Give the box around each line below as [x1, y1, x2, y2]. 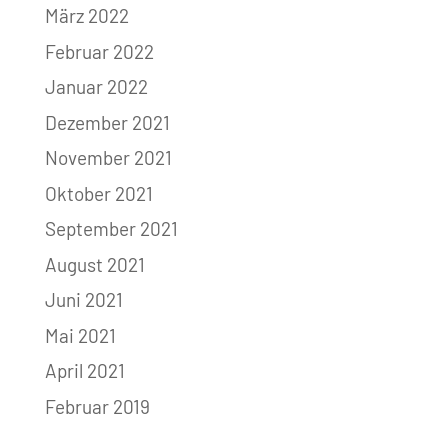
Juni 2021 [44, 288, 123, 312]
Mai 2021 [44, 323, 116, 347]
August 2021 [44, 252, 145, 276]
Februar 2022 [44, 39, 154, 63]
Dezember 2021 [44, 110, 170, 134]
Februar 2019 [44, 394, 150, 418]
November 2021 [44, 146, 172, 170]
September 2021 [44, 217, 178, 241]
